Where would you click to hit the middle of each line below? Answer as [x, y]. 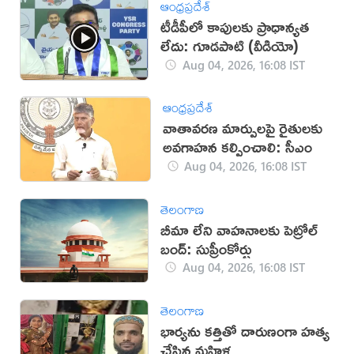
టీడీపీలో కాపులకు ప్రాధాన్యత [235, 27]
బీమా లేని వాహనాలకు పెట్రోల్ [239, 229]
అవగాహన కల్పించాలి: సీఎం [237, 147]
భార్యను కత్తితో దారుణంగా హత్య [245, 330]
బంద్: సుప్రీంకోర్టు [206, 248]
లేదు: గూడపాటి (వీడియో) [230, 46]
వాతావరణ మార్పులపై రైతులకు [242, 128]
